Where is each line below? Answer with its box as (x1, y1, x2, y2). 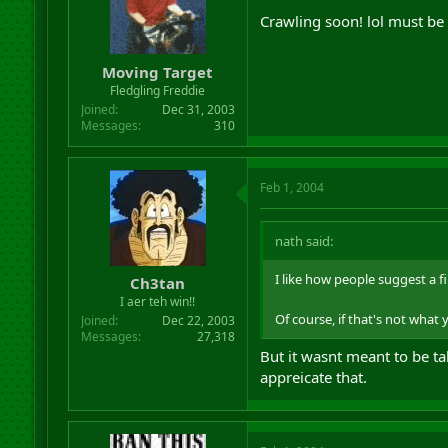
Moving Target (102, 61, 214, 82)
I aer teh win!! (120, 293, 196, 310)
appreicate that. (259, 367, 367, 387)
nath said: (274, 231, 333, 250)
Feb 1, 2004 (259, 178, 324, 196)
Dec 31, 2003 (161, 100, 235, 118)
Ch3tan (130, 273, 186, 293)
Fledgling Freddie (110, 81, 206, 99)
